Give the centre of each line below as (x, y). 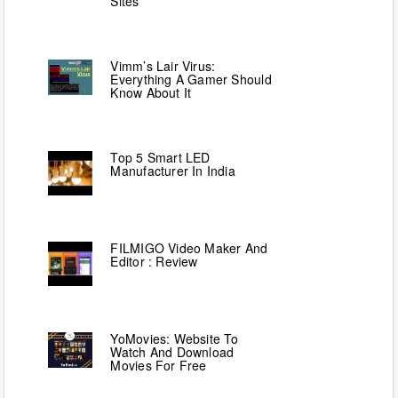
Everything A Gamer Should (191, 79)
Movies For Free (159, 365)
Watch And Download (172, 351)
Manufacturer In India (173, 170)
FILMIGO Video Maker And (189, 247)
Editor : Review (154, 261)
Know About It (151, 92)
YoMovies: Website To (175, 338)
